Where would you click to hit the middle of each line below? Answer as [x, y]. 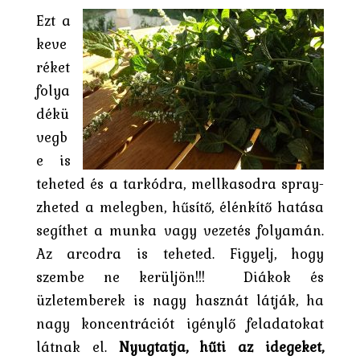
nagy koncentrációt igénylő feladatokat [180, 323]
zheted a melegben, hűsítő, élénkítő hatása [180, 207]
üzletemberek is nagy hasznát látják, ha [180, 300]
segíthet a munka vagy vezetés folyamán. [180, 230]
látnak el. [77, 346]
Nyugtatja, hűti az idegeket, [221, 346]
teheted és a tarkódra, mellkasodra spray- [180, 183]
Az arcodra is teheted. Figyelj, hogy [180, 253]
